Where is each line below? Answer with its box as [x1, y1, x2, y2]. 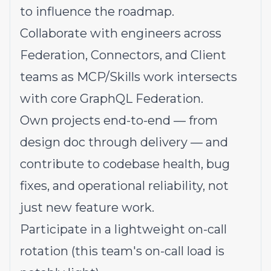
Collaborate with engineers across [20, 26, 221, 41]
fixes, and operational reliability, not [20, 178, 229, 193]
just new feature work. [20, 200, 154, 215]
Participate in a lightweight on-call [20, 222, 227, 237]
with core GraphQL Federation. [20, 91, 203, 106]
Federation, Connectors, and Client [20, 48, 226, 62]
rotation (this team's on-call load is [20, 244, 224, 258]
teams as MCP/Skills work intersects [20, 70, 237, 84]
